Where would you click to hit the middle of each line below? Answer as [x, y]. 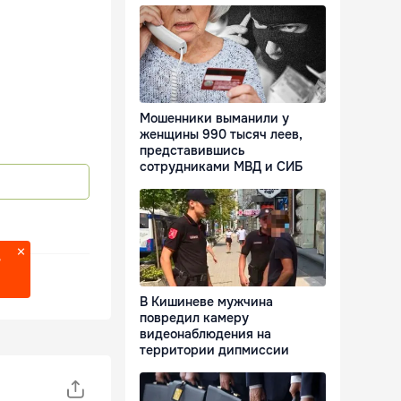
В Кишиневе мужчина [206, 302]
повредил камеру [194, 318]
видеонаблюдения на [205, 334]
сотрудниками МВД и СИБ [221, 167]
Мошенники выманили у [214, 119]
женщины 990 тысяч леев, [221, 135]
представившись [192, 151]
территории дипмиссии [214, 350]
